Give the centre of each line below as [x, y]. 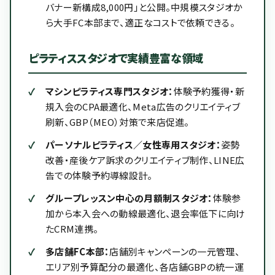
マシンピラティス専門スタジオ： [110, 91]
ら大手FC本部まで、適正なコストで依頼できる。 [140, 22]
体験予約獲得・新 [209, 91]
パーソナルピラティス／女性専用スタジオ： [133, 145]
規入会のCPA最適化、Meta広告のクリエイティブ [143, 107]
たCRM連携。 [72, 229]
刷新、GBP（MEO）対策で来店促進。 [118, 122]
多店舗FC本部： [78, 251]
